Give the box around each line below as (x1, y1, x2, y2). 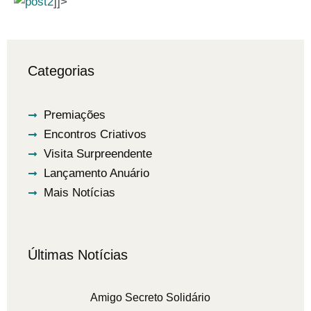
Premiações (43, 108, 106, 122)
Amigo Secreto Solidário (90, 292, 210, 304)
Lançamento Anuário (43, 167, 149, 180)
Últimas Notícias (28, 247, 128, 263)
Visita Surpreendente (43, 147, 152, 161)
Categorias (28, 63, 94, 79)
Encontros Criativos (43, 128, 146, 142)
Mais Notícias (43, 186, 115, 200)
